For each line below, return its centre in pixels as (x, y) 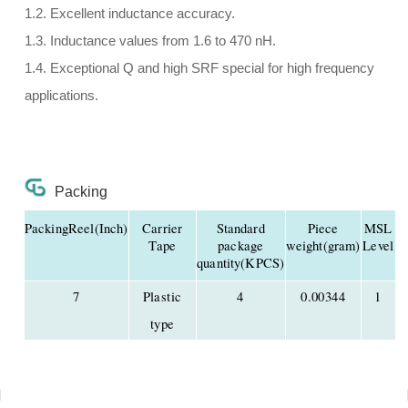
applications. (61, 96)
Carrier (163, 228)
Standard (240, 228)
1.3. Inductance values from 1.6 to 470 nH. (150, 41)
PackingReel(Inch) (76, 228)
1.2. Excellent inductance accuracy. (129, 14)
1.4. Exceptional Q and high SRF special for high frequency (199, 69)
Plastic (162, 296)
